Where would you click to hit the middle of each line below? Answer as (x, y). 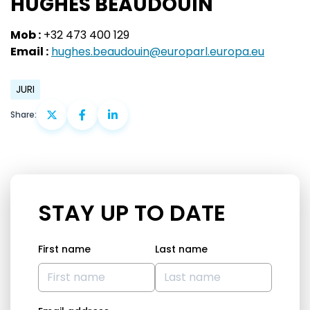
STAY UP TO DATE (132, 212)
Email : (29, 51)
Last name (181, 249)
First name (64, 249)
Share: (24, 114)
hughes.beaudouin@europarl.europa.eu (158, 51)
